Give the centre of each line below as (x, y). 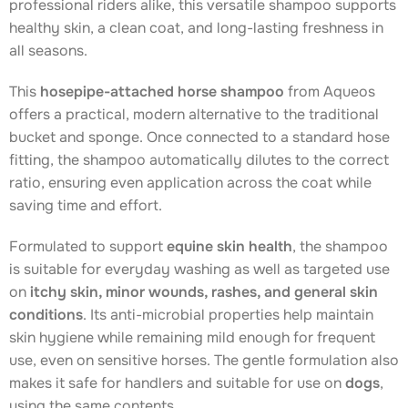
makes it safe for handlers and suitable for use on (177, 383)
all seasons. (48, 51)
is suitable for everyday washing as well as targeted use (199, 270)
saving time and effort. (86, 206)
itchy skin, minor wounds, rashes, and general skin (204, 292)
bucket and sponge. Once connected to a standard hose (199, 138)
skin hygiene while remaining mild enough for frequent (192, 338)
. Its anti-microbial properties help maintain (228, 315)
